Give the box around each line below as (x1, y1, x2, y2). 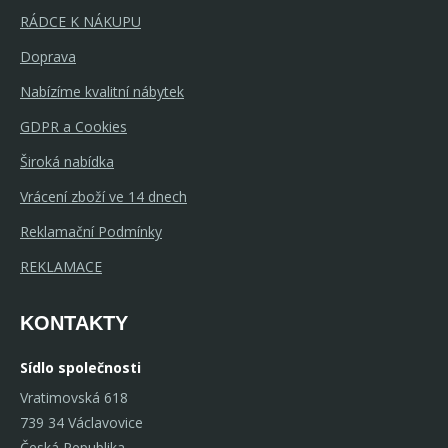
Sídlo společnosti (20, 357, 141, 377)
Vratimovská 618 (20, 387, 128, 407)
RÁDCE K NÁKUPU (20, 11, 141, 31)
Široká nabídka (20, 151, 114, 171)
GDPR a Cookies (20, 116, 127, 136)
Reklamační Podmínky (20, 221, 162, 241)
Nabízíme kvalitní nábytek (20, 81, 184, 101)
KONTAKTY (20, 311, 128, 334)
